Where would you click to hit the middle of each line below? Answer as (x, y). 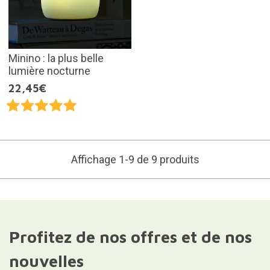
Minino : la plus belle (56, 58)
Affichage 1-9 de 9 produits (135, 159)
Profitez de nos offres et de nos (130, 237)
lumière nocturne (49, 71)
